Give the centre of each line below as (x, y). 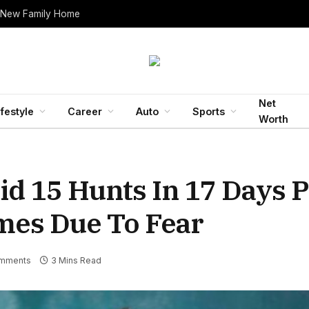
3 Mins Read (76, 261)
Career (85, 111)
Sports (209, 111)
